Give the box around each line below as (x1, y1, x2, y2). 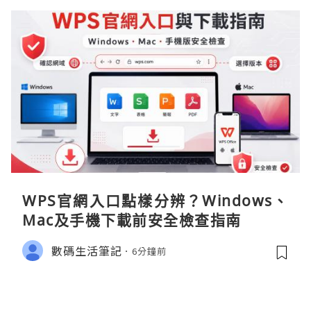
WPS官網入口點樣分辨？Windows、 (22, 191, 289, 211)
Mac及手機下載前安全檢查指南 (22, 210, 242, 230)
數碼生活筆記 (51, 242, 122, 259)
